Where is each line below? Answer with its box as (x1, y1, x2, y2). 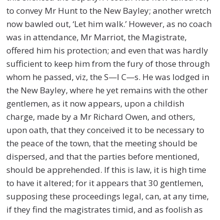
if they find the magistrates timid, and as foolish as (6, 203, 203, 215)
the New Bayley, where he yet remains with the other (6, 84, 208, 96)
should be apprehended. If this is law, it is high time (6, 164, 207, 175)
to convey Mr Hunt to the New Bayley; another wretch (6, 4, 212, 16)
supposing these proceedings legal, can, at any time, (6, 190, 209, 202)
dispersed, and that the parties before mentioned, (6, 150, 200, 162)
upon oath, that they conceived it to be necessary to (6, 124, 205, 136)
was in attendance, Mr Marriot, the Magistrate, (6, 31, 187, 43)
